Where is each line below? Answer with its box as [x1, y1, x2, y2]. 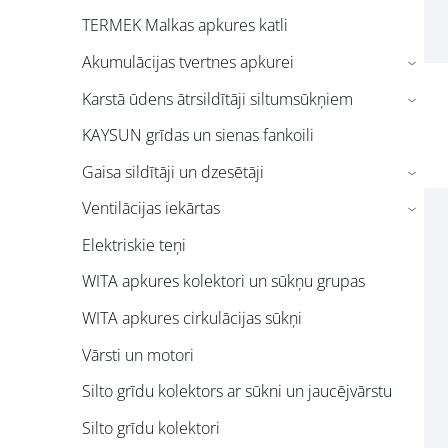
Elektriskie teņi [82, 233, 186, 256]
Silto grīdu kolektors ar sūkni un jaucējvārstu [82, 380, 392, 403]
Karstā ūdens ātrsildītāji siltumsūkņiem [82, 87, 353, 110]
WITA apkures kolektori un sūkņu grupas [82, 270, 365, 293]
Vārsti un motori [82, 343, 194, 366]
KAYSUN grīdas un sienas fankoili [82, 124, 314, 147]
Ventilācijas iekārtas [82, 197, 220, 220]
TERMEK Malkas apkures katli [82, 14, 288, 37]
